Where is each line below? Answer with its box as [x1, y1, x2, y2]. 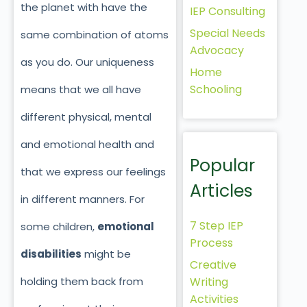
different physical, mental [21, 109, 151, 124]
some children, [21, 219, 97, 234]
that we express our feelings [21, 164, 166, 179]
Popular [189, 153, 255, 177]
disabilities [21, 246, 82, 261]
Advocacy [189, 42, 244, 58]
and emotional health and [21, 136, 154, 151]
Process [189, 234, 233, 251]
